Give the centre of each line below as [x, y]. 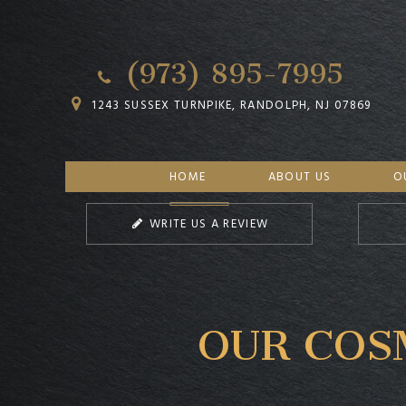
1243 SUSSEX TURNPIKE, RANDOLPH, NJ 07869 [230, 105]
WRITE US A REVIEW [207, 223]
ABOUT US [300, 177]
